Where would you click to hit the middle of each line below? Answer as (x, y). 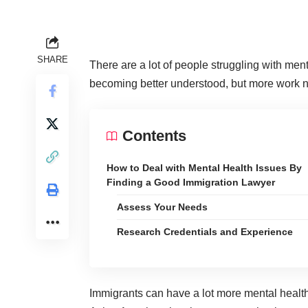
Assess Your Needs (162, 207)
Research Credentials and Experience (205, 231)
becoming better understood (157, 83)
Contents (154, 135)
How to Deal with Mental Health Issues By (204, 167)
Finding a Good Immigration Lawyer (191, 182)
